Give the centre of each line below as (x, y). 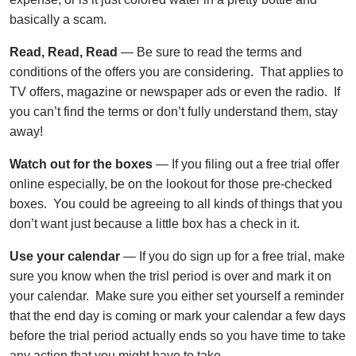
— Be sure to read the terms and (210, 52)
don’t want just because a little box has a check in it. (155, 223)
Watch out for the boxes (81, 164)
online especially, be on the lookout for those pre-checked (171, 184)
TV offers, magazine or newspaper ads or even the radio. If (175, 91)
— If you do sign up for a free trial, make (232, 256)
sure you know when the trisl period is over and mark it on (170, 276)
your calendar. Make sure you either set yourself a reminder (177, 296)
